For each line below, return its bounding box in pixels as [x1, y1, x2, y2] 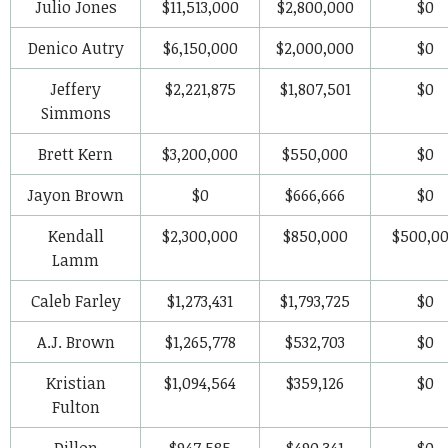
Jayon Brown [27, 183, 124, 206]
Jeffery [50, 77, 101, 100]
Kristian [45, 371, 106, 394]
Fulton [51, 395, 100, 418]
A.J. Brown [36, 330, 115, 353]
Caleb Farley [30, 289, 121, 312]
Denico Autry [27, 36, 124, 59]
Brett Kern [38, 142, 113, 165]
